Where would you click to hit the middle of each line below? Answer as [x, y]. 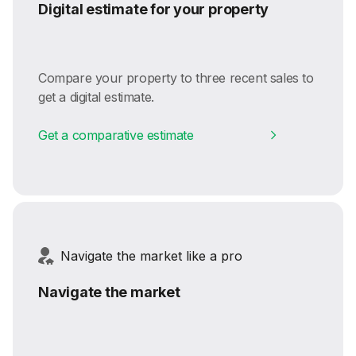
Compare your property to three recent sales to [176, 77]
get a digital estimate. [96, 97]
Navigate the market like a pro [151, 255]
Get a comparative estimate [116, 135]
